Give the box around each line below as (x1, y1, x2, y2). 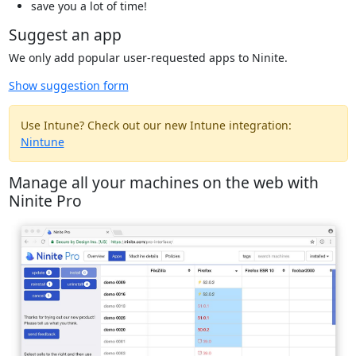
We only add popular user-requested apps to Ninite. (8, 50, 288, 66)
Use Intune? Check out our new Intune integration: (20, 118, 292, 133)
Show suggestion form (8, 78, 129, 94)
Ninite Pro (8, 190, 82, 212)
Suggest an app (8, 24, 122, 46)
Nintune (20, 134, 64, 150)
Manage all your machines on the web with (8, 172, 319, 194)
